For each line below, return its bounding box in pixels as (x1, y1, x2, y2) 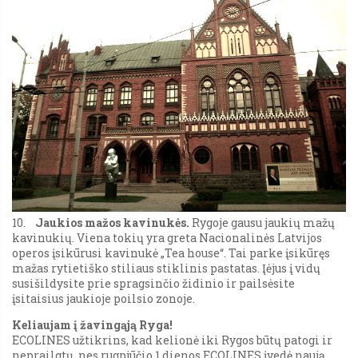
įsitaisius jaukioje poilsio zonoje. (12, 290, 195, 306)
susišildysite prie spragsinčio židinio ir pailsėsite (12, 275, 295, 291)
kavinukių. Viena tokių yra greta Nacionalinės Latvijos (12, 229, 322, 245)
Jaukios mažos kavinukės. (35, 214, 189, 230)
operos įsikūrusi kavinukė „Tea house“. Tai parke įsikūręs (12, 245, 330, 261)
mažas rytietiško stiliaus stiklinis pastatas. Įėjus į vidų (12, 260, 320, 276)
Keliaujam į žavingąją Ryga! (12, 316, 173, 332)
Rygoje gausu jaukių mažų (189, 214, 335, 230)
